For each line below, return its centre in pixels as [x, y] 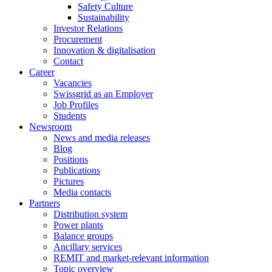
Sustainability [104, 17]
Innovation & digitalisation [104, 50]
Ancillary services [88, 246]
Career [42, 72]
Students [70, 115]
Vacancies [73, 83]
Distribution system [90, 214]
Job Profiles [76, 104]
